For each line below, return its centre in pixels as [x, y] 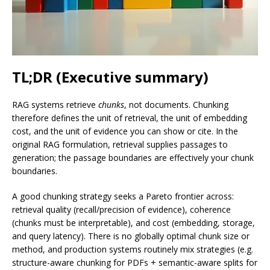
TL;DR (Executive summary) [110, 77]
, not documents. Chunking [176, 105]
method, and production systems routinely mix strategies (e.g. [133, 250]
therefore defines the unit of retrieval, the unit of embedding [130, 118]
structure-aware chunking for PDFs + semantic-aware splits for [135, 263]
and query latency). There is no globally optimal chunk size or [131, 236]
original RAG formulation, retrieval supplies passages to [120, 145]
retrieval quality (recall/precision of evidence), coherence [121, 210]
